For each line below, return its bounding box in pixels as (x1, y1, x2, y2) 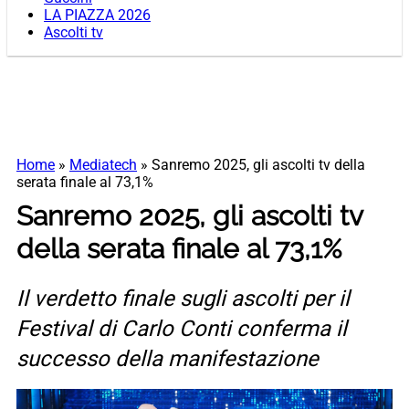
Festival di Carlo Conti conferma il (16, 316, 347, 342)
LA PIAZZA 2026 (44, 6, 151, 25)
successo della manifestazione (16, 346, 319, 372)
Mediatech (69, 156, 137, 174)
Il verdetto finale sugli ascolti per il (16, 286, 350, 312)
